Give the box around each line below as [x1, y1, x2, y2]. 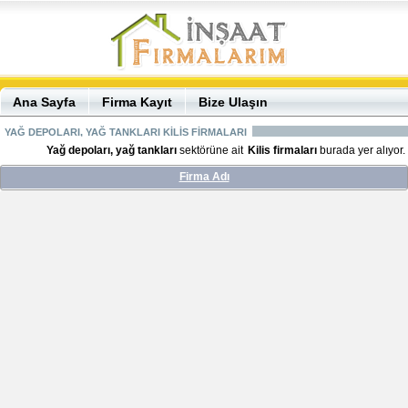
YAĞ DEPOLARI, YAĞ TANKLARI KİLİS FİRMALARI [5, 127, 247, 138]
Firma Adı [178, 170, 229, 183]
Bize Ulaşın [199, 95, 268, 109]
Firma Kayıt [102, 95, 172, 109]
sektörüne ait [177, 144, 246, 157]
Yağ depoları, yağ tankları [46, 144, 177, 157]
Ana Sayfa [13, 95, 76, 109]
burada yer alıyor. [317, 144, 405, 157]
